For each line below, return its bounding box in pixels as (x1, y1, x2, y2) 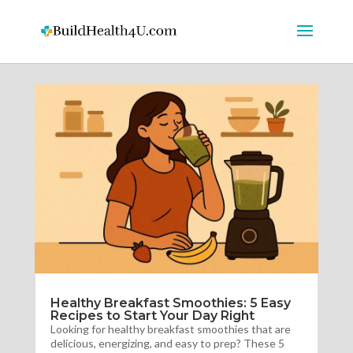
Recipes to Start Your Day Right (50, 308, 255, 324)
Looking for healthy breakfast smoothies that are (50, 322, 291, 336)
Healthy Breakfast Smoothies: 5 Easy (50, 295, 291, 311)
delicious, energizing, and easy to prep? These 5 (50, 336, 284, 351)
